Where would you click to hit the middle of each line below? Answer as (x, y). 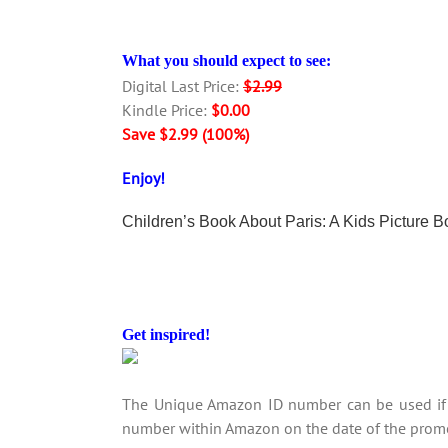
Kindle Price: (166, 110)
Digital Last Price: (182, 86)
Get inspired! (166, 334)
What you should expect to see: (226, 60)
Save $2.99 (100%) (185, 134)
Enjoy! (143, 178)
